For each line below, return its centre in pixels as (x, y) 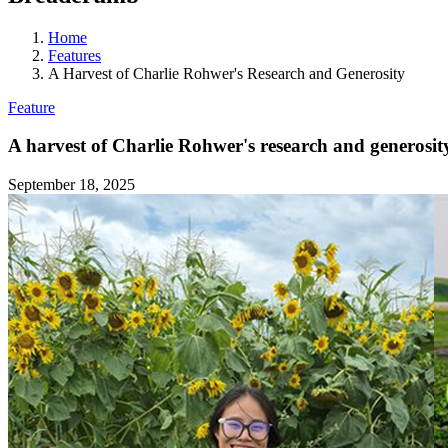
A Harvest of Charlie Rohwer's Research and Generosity (226, 73)
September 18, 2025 (71, 185)
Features (74, 55)
